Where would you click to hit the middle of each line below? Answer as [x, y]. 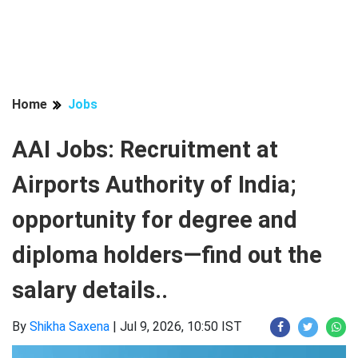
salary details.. [90, 290]
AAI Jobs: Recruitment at [145, 149]
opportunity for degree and [155, 220]
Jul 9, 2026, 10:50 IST [181, 326]
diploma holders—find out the [167, 255]
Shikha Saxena [70, 326]
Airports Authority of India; [154, 185]
